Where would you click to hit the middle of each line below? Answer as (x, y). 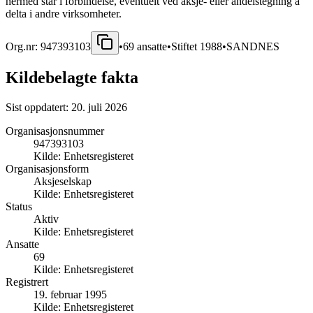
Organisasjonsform (47, 168)
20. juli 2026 (99, 107)
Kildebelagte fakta (72, 77)
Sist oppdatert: (38, 107)
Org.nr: (23, 46)
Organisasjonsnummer (55, 131)
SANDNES (253, 46)
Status (19, 206)
